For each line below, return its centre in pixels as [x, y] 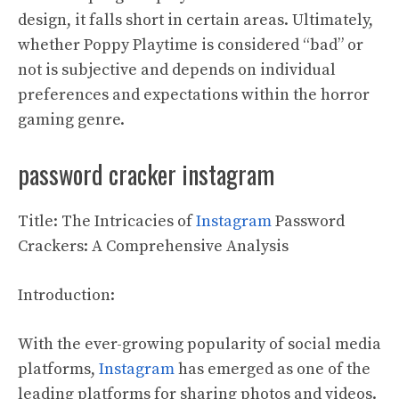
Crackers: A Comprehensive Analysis [153, 246]
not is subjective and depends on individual [177, 69]
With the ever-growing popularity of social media [199, 344]
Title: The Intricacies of [107, 221]
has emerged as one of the [273, 369]
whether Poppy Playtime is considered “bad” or [191, 45]
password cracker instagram [146, 174]
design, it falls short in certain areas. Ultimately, [195, 20]
